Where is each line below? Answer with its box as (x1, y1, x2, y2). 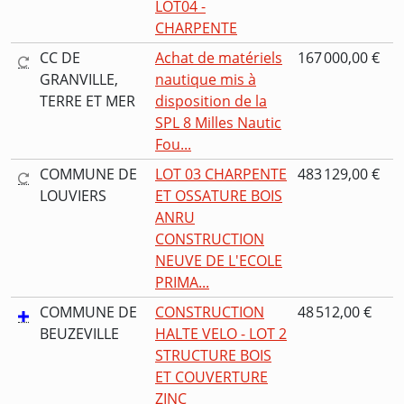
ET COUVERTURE (155, 367, 268, 388)
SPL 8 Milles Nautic (155, 113, 281, 133)
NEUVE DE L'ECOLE (155, 251, 282, 271)
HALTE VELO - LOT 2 (155, 324, 287, 344)
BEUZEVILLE (40, 324, 119, 344)
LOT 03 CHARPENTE (155, 164, 287, 185)
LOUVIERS (40, 186, 106, 207)
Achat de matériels (155, 48, 282, 69)
